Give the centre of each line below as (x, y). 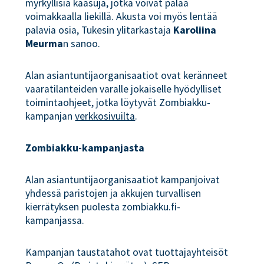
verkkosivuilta (105, 116)
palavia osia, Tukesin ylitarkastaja (100, 30)
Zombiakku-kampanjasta (85, 148)
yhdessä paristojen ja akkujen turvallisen (113, 193)
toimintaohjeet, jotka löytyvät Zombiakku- (118, 103)
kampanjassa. (55, 220)
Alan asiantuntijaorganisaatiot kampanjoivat (123, 179)
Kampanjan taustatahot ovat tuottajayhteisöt (127, 252)
